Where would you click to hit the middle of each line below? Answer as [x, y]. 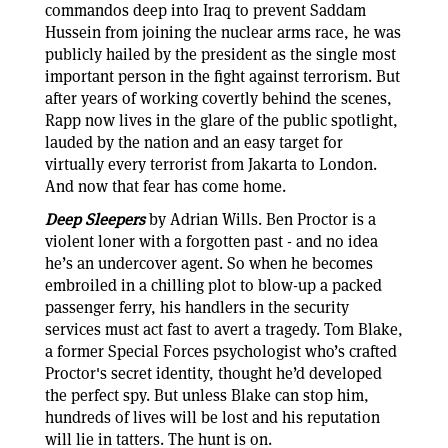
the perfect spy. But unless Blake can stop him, [207, 395]
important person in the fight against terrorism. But [222, 76]
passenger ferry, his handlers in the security [197, 307]
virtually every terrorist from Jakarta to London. [211, 164]
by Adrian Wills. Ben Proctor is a [260, 219]
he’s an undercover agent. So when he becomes [209, 263]
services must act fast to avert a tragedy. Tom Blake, [224, 329]
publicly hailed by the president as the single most [220, 54]
